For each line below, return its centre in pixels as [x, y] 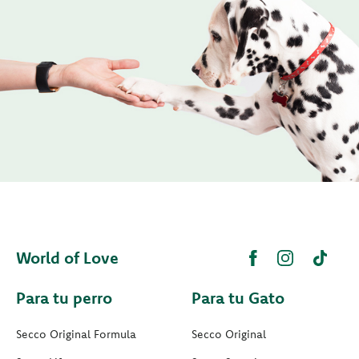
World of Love [67, 258]
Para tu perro [64, 298]
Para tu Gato [238, 298]
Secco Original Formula [76, 335]
